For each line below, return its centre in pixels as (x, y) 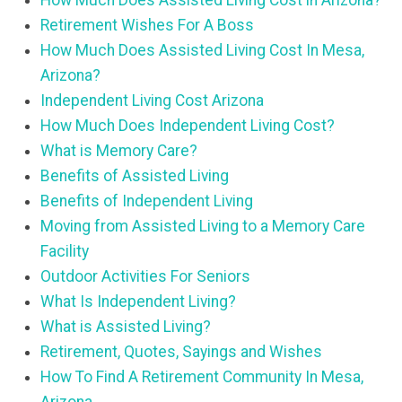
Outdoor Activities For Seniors (145, 277)
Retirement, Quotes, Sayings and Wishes (181, 352)
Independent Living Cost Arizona (152, 101)
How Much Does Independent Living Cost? (188, 126)
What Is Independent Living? (138, 302)
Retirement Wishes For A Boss (147, 26)
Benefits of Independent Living (147, 201)
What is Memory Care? (119, 151)
